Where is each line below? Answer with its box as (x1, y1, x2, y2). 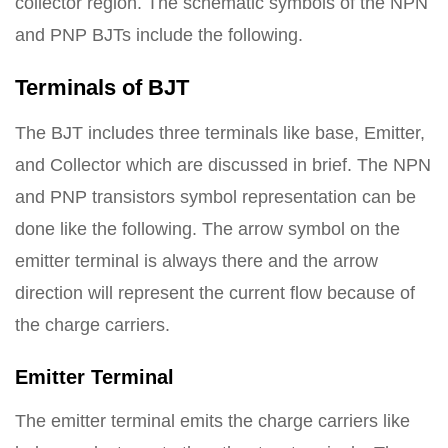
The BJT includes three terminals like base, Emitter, (15, 123, 425, 143)
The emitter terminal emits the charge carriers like (15, 411, 410, 431)
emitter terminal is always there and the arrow (15, 251, 378, 271)
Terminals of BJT (15, 75, 189, 100)
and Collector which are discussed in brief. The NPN (15, 155, 431, 175)
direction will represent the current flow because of (15, 283, 415, 303)
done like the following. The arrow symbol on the (15, 219, 400, 239)
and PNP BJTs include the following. (15, 25, 303, 45)
